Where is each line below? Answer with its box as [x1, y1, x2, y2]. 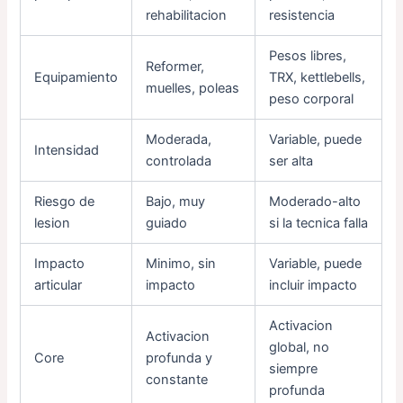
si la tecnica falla [269, 215, 369, 232]
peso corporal [269, 91, 354, 108]
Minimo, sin [146, 255, 217, 273]
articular [34, 277, 83, 294]
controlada [146, 153, 212, 170]
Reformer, [146, 58, 205, 76]
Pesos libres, [269, 48, 347, 65]
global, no [269, 339, 330, 356]
